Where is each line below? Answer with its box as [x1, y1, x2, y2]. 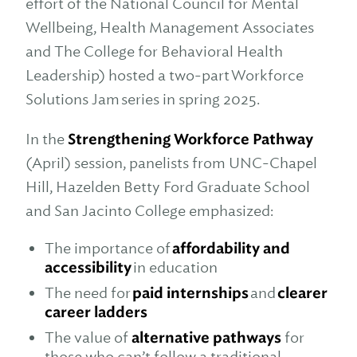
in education [131, 258, 218, 277]
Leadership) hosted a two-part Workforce [25, 66, 304, 84]
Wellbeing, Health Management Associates [25, 18, 314, 37]
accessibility [45, 258, 131, 277]
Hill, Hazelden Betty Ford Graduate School [25, 178, 310, 196]
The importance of [45, 239, 172, 257]
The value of [45, 328, 131, 347]
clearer [277, 284, 328, 303]
